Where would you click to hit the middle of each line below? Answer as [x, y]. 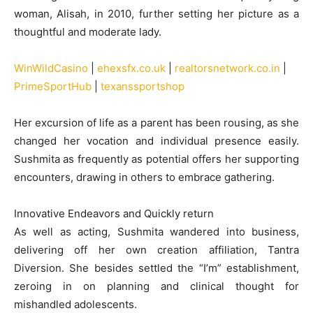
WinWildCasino [51, 68]
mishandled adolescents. [75, 304]
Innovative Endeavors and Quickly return [114, 213]
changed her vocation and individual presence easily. [156, 141]
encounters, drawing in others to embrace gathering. [144, 177]
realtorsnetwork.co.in [227, 68]
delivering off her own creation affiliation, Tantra [156, 250]
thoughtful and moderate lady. [88, 32]
